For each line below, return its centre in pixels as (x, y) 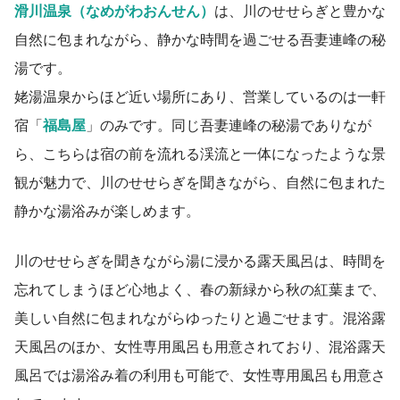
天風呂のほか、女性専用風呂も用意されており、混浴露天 (200, 346)
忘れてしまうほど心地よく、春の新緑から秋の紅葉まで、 (200, 289)
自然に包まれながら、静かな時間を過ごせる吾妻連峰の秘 (200, 39)
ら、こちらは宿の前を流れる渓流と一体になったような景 (200, 153)
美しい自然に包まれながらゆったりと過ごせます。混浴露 (200, 317)
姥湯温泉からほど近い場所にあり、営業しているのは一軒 (200, 96)
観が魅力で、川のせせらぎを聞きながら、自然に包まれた (200, 182)
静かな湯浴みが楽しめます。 (107, 210)
